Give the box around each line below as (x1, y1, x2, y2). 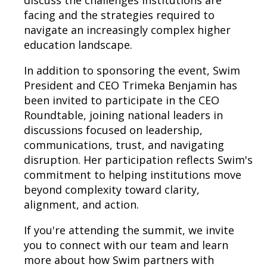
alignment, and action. (24, 197, 139, 212)
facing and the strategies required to (24, 8, 215, 22)
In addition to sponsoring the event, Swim (24, 63, 240, 77)
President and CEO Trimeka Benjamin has (24, 78, 237, 92)
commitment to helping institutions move (24, 167, 241, 182)
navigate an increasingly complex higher (24, 23, 231, 37)
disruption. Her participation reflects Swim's (24, 153, 253, 167)
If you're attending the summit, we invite (24, 223, 234, 237)
